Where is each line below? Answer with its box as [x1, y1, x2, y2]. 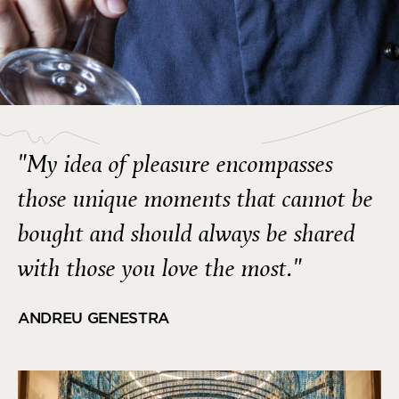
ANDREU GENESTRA [18, 308, 169, 327]
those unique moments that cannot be [18, 183, 373, 216]
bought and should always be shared [18, 217, 355, 250]
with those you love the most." [18, 252, 302, 285]
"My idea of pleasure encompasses [18, 148, 333, 181]
